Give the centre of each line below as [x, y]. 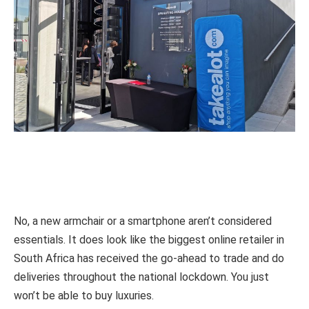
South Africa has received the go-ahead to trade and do [149, 259]
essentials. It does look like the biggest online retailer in [149, 240]
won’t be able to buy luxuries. [85, 296]
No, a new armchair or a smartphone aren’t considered [143, 221]
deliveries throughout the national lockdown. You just [141, 277]
